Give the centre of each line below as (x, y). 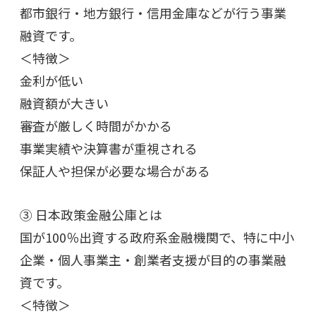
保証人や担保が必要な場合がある (115, 170)
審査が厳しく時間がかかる (96, 125)
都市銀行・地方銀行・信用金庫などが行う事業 (153, 12)
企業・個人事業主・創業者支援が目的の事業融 (153, 259)
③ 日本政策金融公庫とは (91, 214)
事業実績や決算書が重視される (109, 148)
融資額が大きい (64, 103)
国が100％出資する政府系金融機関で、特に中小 (157, 237)
